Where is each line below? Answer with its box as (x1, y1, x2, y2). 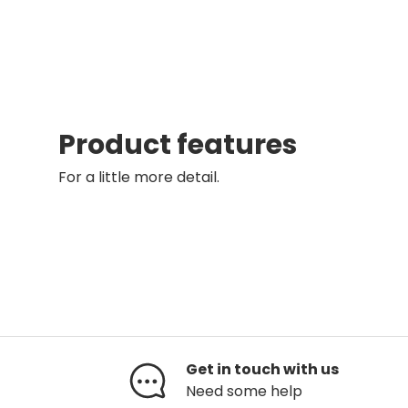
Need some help (186, 381, 302, 403)
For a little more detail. (58, 166, 219, 188)
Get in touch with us (186, 359, 339, 381)
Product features (58, 125, 297, 163)
